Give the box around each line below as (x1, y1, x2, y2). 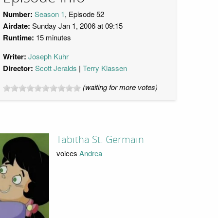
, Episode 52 (65, 9, 104, 19)
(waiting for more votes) (83, 82, 158, 92)
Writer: (3, 51, 26, 62)
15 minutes (34, 32, 71, 42)
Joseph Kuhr (28, 51, 69, 61)
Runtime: (3, 32, 34, 43)
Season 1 (35, 9, 65, 19)
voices (56, 148, 79, 158)
